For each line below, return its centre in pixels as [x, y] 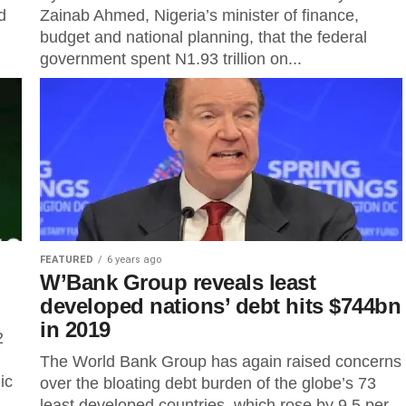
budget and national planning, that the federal [203, 37]
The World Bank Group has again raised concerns [221, 362]
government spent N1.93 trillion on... [171, 59]
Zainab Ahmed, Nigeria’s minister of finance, [199, 15]
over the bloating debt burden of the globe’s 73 [208, 383]
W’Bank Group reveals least [178, 282]
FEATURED [67, 260]
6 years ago [134, 260]
